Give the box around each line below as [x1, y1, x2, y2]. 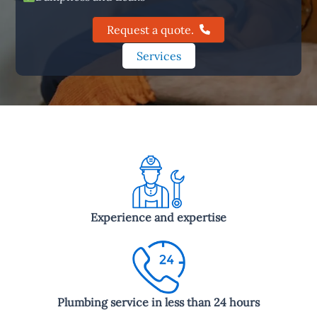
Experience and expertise [91, 209, 226, 224]
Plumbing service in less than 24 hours [57, 294, 260, 309]
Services [136, 48, 181, 63]
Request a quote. [107, 22, 194, 37]
